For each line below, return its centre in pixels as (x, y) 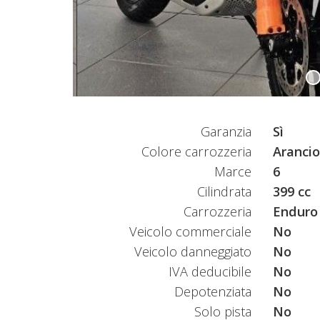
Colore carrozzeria (196, 151)
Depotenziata (213, 291)
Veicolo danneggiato (193, 251)
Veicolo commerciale (190, 231)
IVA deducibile (210, 271)
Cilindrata (224, 191)
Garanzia (226, 131)
